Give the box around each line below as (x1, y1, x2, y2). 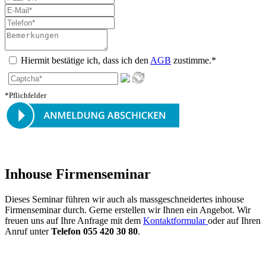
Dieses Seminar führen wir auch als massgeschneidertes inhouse (5, 194, 244, 205)
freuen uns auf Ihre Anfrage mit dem (5, 216, 143, 226)
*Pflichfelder (5, 91, 46, 100)
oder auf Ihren (208, 216, 261, 226)
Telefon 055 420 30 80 (51, 226, 138, 237)
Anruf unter (5, 226, 51, 237)
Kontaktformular (143, 216, 208, 226)
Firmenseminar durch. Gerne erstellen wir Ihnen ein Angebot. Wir (5, 205, 251, 216)
